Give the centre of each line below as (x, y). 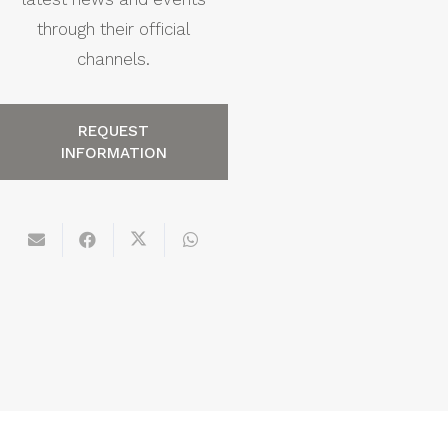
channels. (113, 58)
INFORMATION (113, 152)
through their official (113, 28)
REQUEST (113, 130)
